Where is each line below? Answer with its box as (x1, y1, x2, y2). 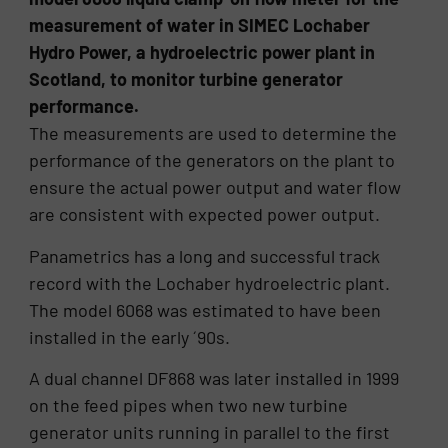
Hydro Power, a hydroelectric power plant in (29, 41, 376, 64)
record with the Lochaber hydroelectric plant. (29, 271, 395, 294)
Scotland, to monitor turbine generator (29, 68, 344, 91)
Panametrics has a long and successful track (29, 244, 381, 267)
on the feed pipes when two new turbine (29, 394, 349, 417)
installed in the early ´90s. (29, 325, 231, 348)
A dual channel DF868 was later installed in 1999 (29, 367, 400, 390)
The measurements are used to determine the (29, 122, 398, 145)
